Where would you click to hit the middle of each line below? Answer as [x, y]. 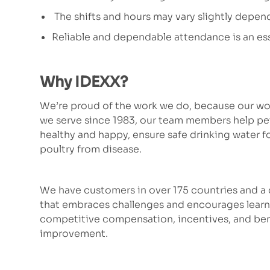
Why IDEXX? [84, 82]
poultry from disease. [91, 149]
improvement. [74, 234]
